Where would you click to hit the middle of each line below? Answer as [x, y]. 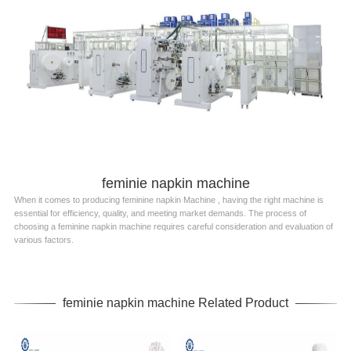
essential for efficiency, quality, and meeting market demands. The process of [160, 213]
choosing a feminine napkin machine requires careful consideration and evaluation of [173, 226]
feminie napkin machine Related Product [175, 302]
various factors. [43, 239]
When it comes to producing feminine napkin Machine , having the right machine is [168, 199]
